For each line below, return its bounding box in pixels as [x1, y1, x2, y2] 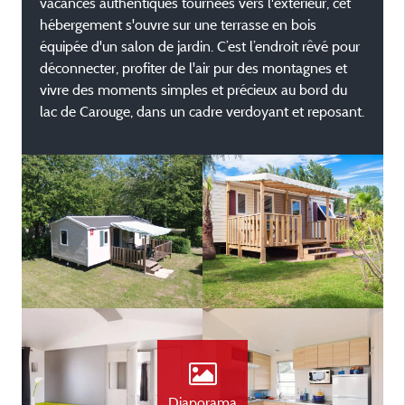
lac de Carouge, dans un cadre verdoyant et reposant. [40, 102, 364, 120]
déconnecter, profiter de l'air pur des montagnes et [40, 59, 347, 77]
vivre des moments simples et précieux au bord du [40, 80, 347, 99]
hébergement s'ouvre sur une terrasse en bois [40, 15, 316, 33]
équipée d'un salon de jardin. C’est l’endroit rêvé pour [40, 37, 360, 55]
